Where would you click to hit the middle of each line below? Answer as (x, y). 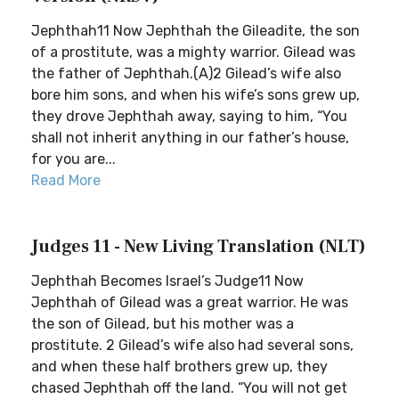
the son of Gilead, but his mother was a (163, 324)
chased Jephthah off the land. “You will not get (189, 388)
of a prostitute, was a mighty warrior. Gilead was (193, 52)
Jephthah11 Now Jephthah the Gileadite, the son (195, 31)
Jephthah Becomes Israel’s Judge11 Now (167, 281)
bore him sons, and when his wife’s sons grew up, (195, 95)
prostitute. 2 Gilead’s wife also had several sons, (192, 345)
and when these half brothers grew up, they (179, 366)
